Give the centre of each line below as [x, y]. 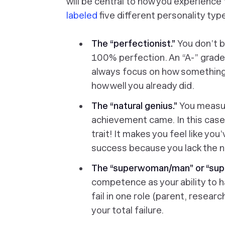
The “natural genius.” [135, 106]
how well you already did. [143, 86]
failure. [148, 210]
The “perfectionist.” [134, 43]
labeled [82, 15]
